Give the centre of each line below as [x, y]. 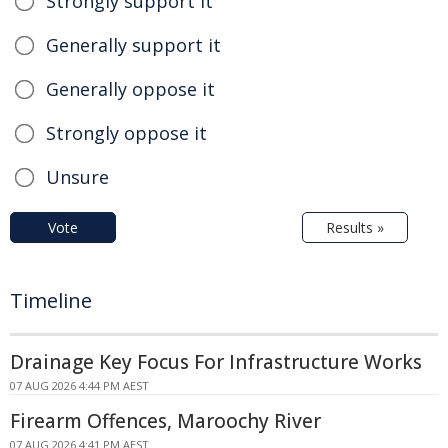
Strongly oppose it [126, 133]
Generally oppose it [130, 89]
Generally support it [133, 45]
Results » [355, 228]
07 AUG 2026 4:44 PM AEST [79, 386]
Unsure [77, 177]
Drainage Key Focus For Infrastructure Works [216, 362]
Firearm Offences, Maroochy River [165, 421]
